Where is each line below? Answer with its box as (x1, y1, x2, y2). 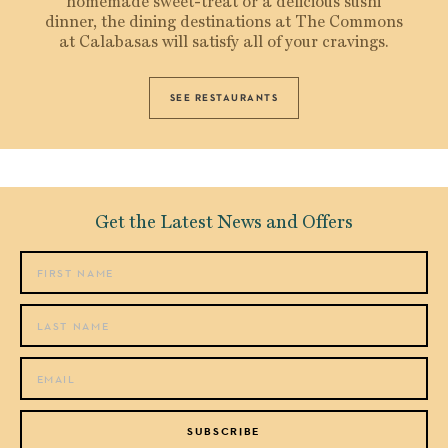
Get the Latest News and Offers (95, 211, 353, 233)
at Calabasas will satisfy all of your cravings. (58, 32, 389, 52)
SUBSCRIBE (187, 422, 261, 439)
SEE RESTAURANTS (169, 91, 279, 105)
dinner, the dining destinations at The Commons (44, 12, 403, 32)
